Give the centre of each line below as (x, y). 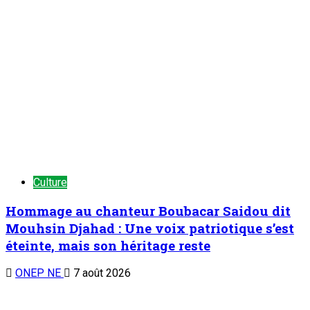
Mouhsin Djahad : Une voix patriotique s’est (150, 228)
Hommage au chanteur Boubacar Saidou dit (148, 210)
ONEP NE (39, 273)
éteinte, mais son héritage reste (108, 245)
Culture (50, 182)
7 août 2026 (101, 273)
